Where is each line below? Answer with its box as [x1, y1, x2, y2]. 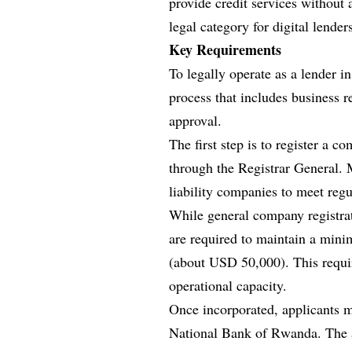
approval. [169, 110, 222, 130]
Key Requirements [169, 38, 282, 60]
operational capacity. [169, 275, 288, 295]
